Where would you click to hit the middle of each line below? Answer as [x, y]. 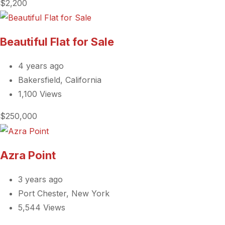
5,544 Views [42, 207]
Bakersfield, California [60, 80]
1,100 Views [40, 94]
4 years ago [41, 66]
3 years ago [40, 179]
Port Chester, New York [64, 193]
